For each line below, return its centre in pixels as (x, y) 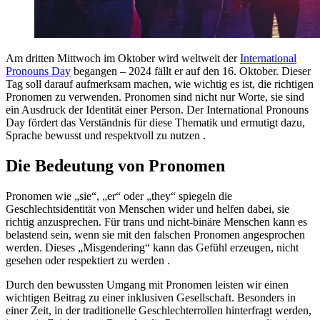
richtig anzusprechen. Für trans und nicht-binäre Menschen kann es (156, 221)
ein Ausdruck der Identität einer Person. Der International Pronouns (157, 109)
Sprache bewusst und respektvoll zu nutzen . (106, 135)
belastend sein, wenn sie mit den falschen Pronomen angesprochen (155, 234)
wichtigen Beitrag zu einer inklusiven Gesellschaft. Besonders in (151, 297)
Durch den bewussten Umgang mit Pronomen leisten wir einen (147, 284)
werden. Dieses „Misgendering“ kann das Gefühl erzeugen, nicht (152, 247)
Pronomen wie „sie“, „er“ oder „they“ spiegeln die (119, 196)
